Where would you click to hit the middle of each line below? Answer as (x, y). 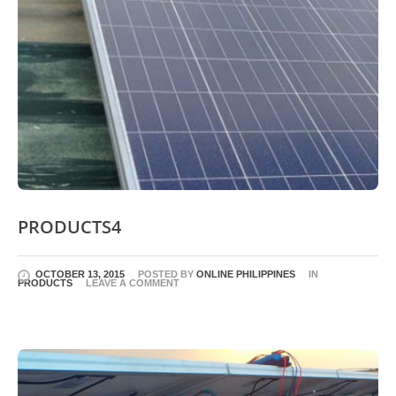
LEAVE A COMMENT (133, 282)
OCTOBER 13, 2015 (80, 274)
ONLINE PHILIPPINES (246, 274)
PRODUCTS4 (69, 226)
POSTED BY (167, 274)
